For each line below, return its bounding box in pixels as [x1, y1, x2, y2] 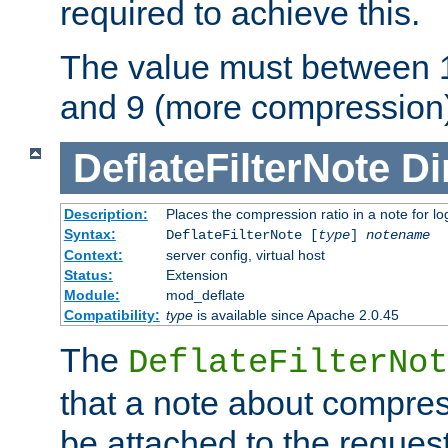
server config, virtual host [165, 247, 325, 264]
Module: [63, 287, 120, 304]
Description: [63, 206, 148, 223]
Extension [165, 267, 228, 284]
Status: [63, 267, 113, 284]
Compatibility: [63, 307, 160, 324]
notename [365, 227, 430, 244]
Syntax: [63, 226, 116, 243]
